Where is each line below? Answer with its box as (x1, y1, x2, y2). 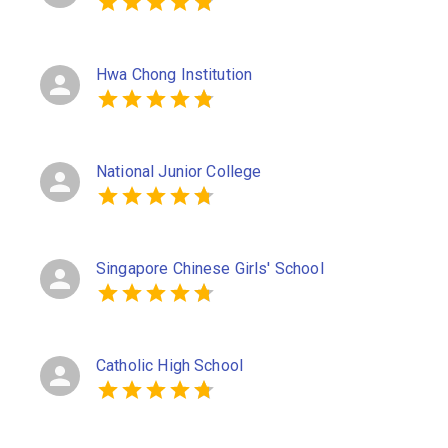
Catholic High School (96, 356, 244, 375)
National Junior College (96, 162, 262, 181)
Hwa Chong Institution (96, 65, 253, 84)
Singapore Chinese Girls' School (96, 259, 324, 278)
